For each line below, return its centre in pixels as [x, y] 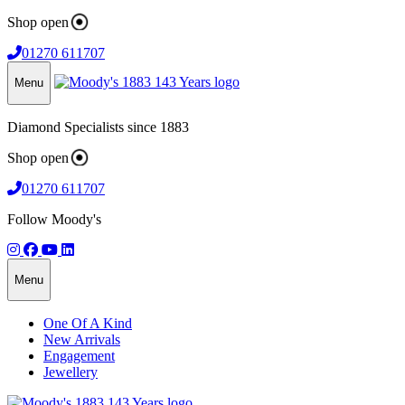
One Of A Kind [88, 324]
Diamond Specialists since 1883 [98, 127]
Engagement [79, 356]
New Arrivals [82, 340]
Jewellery [71, 372]
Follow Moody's [54, 219]
